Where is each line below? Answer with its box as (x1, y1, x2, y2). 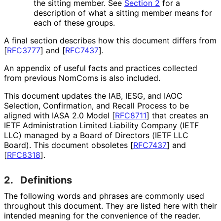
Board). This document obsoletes (4, 140, 130, 150)
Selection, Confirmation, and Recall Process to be (4, 101, 189, 111)
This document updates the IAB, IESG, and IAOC (4, 91, 183, 101)
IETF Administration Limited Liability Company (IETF (4, 120, 199, 131)
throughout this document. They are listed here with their (4, 201, 217, 211)
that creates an (149, 110, 208, 121)
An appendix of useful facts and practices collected (4, 63, 197, 74)
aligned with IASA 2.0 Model (4, 110, 112, 121)
